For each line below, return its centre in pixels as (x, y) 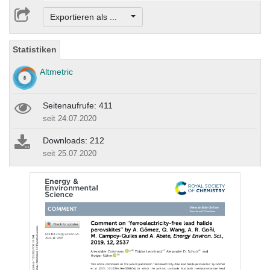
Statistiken (35, 50)
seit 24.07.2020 (70, 119)
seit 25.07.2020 (70, 154)
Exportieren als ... (89, 17)
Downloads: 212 (74, 141)
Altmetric (56, 72)
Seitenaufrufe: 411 (78, 106)
